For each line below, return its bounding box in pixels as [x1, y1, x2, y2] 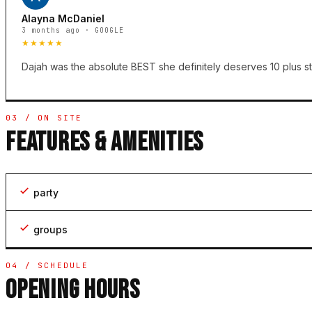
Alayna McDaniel [22, 13, 104, 25]
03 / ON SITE [6, 113, 83, 123]
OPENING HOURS [6, 274, 140, 306]
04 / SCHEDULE [6, 260, 89, 271]
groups [33, 224, 68, 236]
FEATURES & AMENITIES [6, 127, 204, 159]
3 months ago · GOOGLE [22, 26, 124, 36]
